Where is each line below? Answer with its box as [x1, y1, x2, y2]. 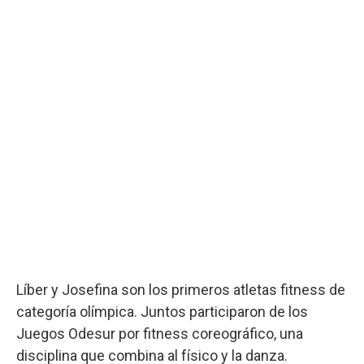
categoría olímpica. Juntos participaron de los [16, 302, 308, 320]
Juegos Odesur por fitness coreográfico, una [16, 324, 303, 342]
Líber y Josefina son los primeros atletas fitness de [16, 280, 345, 298]
